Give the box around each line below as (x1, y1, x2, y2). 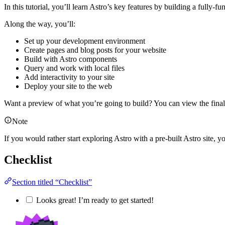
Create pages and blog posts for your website (24, 46, 166, 55)
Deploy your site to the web (24, 82, 112, 91)
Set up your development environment (24, 37, 145, 46)
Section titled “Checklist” (12, 177, 92, 186)
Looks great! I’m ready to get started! (34, 195, 154, 204)
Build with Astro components (24, 55, 117, 64)
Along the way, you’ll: (4, 20, 75, 29)
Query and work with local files (24, 64, 125, 73)
